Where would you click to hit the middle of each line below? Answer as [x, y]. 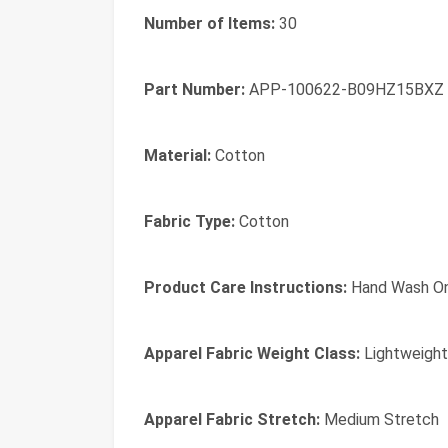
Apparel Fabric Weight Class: [252, 353]
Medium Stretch [379, 419]
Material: [177, 155]
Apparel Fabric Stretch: [232, 419]
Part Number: [194, 89]
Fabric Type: [189, 221]
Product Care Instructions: [245, 287]
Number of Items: [209, 23]
